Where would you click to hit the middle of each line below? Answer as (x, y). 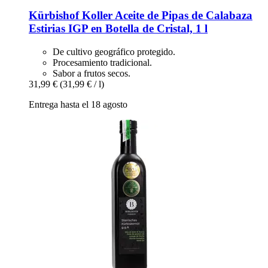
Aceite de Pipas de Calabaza (182, 16)
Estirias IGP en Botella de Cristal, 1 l (118, 29)
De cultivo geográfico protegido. (114, 52)
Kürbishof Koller (71, 16)
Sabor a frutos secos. (92, 74)
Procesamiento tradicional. (102, 63)
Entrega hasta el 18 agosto (78, 105)
